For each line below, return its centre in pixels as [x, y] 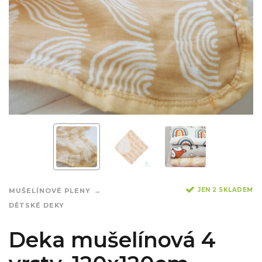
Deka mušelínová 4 [112, 240]
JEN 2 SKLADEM [225, 189]
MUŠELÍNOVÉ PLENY [50, 191]
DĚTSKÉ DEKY [37, 206]
